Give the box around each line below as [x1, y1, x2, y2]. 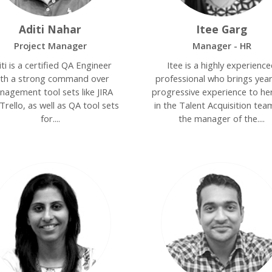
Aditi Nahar [19, 22, 82, 36]
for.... [40, 112, 60, 124]
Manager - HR [192, 39, 251, 52]
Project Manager [13, 39, 87, 52]
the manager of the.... [178, 112, 265, 124]
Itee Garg [196, 22, 248, 36]
